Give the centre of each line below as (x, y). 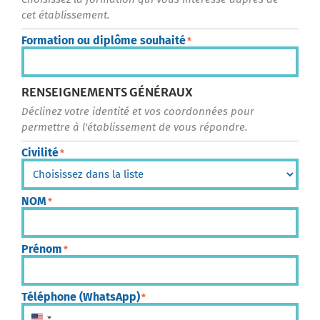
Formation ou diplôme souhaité (104, 40)
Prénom (42, 249)
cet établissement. (66, 15)
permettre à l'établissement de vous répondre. (135, 127)
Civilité (40, 152)
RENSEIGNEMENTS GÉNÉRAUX (107, 92)
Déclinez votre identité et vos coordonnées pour (138, 111)
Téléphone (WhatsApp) (81, 296)
